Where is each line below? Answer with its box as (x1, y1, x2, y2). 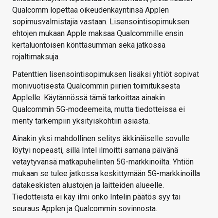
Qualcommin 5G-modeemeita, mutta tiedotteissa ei (12, 105, 185, 114)
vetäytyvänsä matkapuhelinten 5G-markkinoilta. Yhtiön (12, 157, 194, 167)
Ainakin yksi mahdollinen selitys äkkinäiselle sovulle (12, 134, 190, 144)
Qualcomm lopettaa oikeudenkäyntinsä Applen (12, 5, 169, 15)
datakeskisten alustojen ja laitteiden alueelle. (12, 181, 164, 190)
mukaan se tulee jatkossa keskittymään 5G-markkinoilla (12, 169, 200, 179)
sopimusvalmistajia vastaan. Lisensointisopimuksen (12, 17, 189, 27)
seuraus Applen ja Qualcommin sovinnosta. (12, 204, 157, 214)
